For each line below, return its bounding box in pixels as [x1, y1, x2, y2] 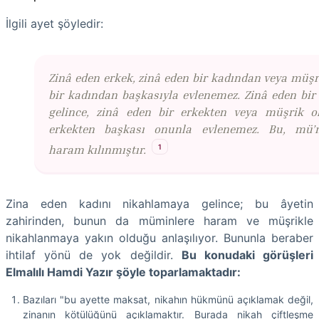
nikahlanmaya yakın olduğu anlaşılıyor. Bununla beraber [6, 231, 313, 246]
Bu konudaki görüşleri [181, 248, 314, 263]
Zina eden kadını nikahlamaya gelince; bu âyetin [6, 197, 313, 211]
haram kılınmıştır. [48, 142, 146, 157]
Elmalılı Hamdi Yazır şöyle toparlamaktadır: [6, 265, 241, 280]
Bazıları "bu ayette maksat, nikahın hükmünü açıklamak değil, [23, 293, 313, 306]
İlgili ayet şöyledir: [6, 16, 103, 31]
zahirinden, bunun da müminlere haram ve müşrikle [6, 214, 313, 229]
